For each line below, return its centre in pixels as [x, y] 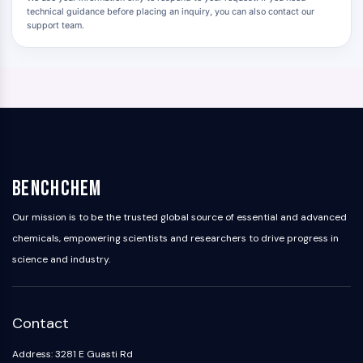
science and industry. [61, 259]
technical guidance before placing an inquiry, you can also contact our [171, 12]
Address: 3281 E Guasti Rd [73, 354]
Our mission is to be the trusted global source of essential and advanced [179, 217]
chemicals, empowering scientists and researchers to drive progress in [175, 238]
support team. [56, 26]
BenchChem [57, 189]
